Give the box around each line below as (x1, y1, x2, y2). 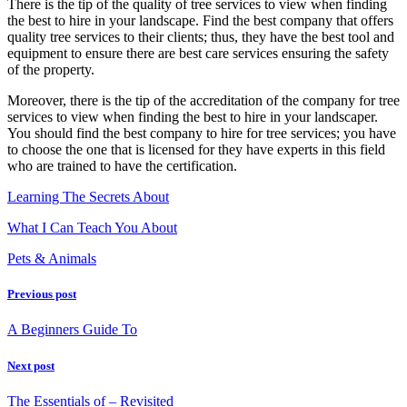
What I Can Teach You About (7, 220, 177, 236)
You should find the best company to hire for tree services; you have (7, 125, 396, 142)
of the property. (7, 62, 94, 78)
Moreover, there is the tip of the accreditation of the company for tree (7, 93, 400, 109)
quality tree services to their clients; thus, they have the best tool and (7, 29, 394, 45)
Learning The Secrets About (7, 189, 169, 205)
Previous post (7, 287, 76, 302)
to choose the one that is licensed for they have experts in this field (7, 142, 385, 158)
